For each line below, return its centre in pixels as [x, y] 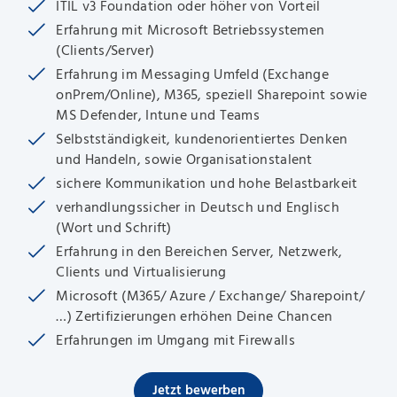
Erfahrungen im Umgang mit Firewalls [175, 341]
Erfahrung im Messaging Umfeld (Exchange [193, 75]
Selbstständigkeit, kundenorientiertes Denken [202, 140]
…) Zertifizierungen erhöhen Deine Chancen [195, 317]
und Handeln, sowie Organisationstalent [184, 160]
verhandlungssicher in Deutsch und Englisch [198, 208]
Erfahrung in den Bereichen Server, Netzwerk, [199, 252]
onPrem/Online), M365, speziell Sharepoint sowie [212, 95]
